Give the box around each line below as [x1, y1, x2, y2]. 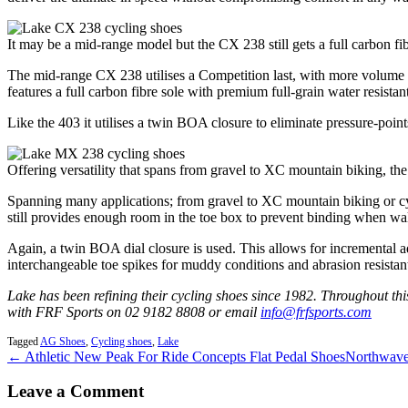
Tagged [7, 334, 40, 348]
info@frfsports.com [260, 303, 372, 320]
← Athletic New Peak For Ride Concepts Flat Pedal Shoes [7, 348, 345, 364]
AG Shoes [40, 334, 86, 348]
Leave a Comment [7, 382, 144, 402]
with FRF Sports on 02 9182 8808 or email [7, 303, 260, 320]
